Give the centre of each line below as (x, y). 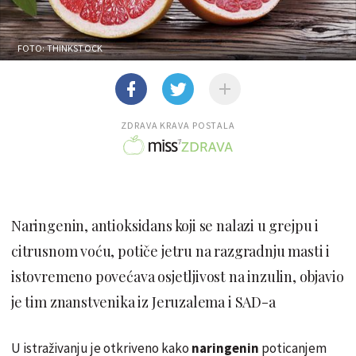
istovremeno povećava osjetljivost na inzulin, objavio (178, 276)
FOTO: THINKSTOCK (60, 48)
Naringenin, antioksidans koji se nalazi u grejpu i (165, 225)
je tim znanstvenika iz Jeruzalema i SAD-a (143, 302)
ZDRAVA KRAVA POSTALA (178, 125)
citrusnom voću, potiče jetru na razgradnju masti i (171, 251)
